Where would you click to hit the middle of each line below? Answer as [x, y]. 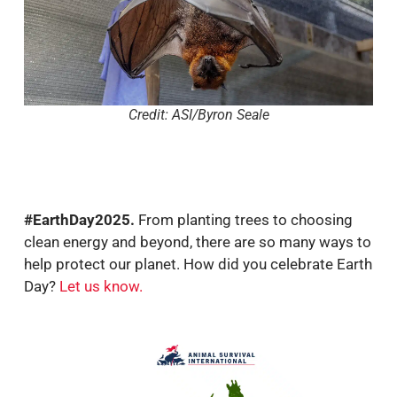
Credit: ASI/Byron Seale [198, 114]
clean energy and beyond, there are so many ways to [198, 241]
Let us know [99, 286]
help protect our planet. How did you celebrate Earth [198, 264]
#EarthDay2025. [79, 219]
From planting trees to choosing [244, 219]
